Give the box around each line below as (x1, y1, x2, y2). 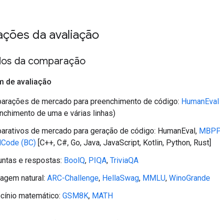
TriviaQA (110, 155, 138, 165)
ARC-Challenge (47, 173, 99, 183)
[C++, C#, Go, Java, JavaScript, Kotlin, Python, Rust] (36, 137, 211, 147)
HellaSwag (102, 173, 139, 183)
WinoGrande (169, 173, 210, 183)
